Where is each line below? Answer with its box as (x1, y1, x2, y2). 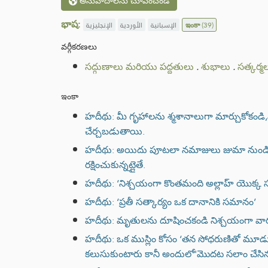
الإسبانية (150, 18, 176, 32)
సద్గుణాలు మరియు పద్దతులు (85, 58, 194, 76)
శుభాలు (201, 58, 230, 76)
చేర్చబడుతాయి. (85, 123, 145, 141)
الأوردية (120, 18, 143, 32)
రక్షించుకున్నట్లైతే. (85, 156, 145, 174)
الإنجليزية (86, 18, 112, 32)
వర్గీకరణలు (61, 39, 97, 55)
